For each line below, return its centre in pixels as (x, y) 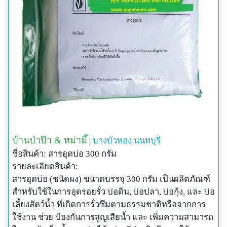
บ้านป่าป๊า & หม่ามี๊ (50, 141)
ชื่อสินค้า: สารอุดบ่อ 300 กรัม (64, 154)
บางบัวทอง (112, 141)
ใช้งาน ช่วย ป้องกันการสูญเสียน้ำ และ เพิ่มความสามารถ (113, 217)
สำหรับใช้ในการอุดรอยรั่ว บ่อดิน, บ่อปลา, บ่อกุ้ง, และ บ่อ (113, 192)
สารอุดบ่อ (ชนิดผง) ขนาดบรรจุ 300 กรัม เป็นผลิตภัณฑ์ (111, 179)
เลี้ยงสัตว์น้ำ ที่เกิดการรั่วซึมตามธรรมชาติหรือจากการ (109, 205)
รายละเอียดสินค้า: (45, 167)
